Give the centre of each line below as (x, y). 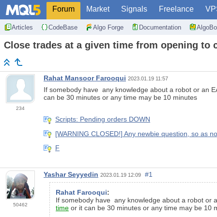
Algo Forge (108, 27)
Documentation (160, 27)
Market (98, 9)
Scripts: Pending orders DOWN (103, 119)
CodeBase (63, 27)
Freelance (176, 9)
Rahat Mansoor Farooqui (85, 78)
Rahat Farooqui (81, 192)
